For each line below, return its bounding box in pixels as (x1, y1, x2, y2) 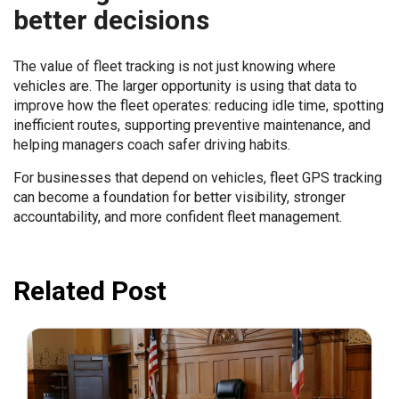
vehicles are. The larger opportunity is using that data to (13, 77, 357, 94)
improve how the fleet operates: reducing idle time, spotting (13, 97, 384, 114)
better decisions (13, 4, 209, 36)
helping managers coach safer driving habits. (13, 136, 290, 153)
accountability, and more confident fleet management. (13, 208, 342, 225)
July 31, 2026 (273, 343, 358, 359)
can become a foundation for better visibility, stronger (13, 189, 346, 206)
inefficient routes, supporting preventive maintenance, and (13, 117, 370, 134)
